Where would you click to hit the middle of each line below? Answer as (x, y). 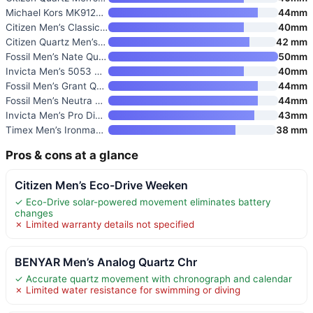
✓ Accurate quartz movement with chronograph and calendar (153, 278)
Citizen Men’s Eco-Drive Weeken (101, 185)
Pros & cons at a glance (72, 155)
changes (34, 213)
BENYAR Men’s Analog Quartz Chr (106, 262)
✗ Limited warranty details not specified (104, 224)
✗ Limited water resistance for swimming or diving (128, 290)
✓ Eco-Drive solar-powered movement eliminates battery (143, 202)
